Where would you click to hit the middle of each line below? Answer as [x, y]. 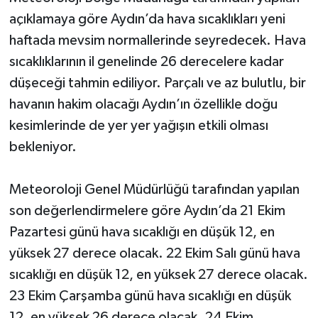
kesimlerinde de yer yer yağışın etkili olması [138, 126]
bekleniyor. [43, 147]
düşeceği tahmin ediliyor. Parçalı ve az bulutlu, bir [157, 83]
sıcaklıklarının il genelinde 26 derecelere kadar [146, 62]
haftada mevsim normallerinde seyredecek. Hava [157, 41]
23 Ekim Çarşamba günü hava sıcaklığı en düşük [150, 296]
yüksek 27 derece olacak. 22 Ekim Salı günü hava [154, 254]
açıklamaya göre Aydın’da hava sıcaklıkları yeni [147, 20]
